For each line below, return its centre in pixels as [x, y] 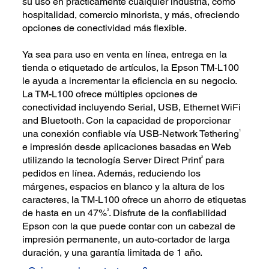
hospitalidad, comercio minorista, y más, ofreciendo [131, 15]
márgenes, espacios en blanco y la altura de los [124, 187]
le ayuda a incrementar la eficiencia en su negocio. [130, 81]
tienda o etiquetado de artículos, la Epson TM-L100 [131, 68]
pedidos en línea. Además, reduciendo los [112, 174]
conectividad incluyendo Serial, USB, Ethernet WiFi [132, 107]
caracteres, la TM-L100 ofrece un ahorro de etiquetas [134, 200]
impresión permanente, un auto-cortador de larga [126, 240]
